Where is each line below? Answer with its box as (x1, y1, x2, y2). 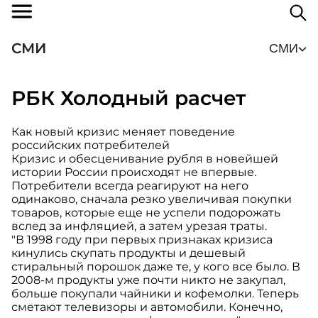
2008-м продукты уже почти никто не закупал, (11, 273, 285, 287)
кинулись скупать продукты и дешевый (11, 246, 246, 261)
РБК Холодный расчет (11, 85, 246, 110)
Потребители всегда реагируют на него (11, 179, 248, 193)
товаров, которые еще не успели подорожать (11, 206, 280, 220)
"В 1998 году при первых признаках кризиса (11, 233, 273, 247)
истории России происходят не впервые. (11, 165, 256, 180)
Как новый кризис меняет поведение (11, 125, 235, 139)
